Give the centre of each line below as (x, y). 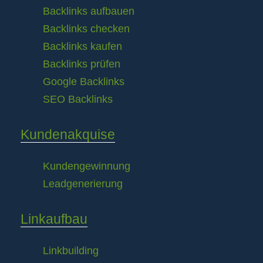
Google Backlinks (84, 82)
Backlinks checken (86, 29)
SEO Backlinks (78, 99)
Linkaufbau (54, 219)
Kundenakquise (68, 134)
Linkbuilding (71, 251)
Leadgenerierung (83, 184)
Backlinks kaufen (82, 46)
